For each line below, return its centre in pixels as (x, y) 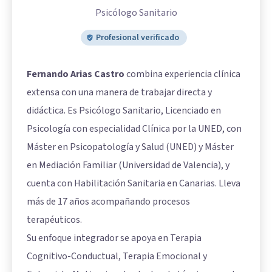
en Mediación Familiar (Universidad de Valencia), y (128, 165)
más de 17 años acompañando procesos (108, 202)
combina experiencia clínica (182, 74)
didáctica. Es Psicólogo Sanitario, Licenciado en (124, 111)
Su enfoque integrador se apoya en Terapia (114, 238)
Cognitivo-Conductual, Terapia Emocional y (117, 257)
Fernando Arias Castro (76, 74)
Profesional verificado (137, 38)
